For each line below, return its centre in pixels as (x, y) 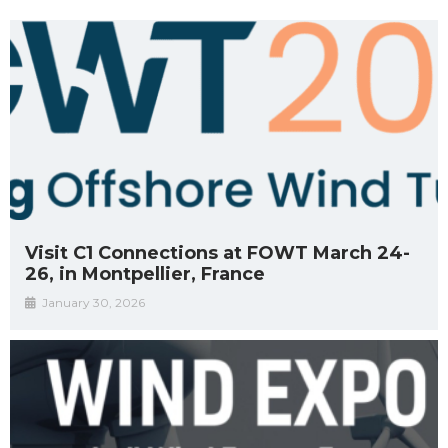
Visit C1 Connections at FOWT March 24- (217, 253)
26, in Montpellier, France (147, 274)
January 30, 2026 (93, 303)
